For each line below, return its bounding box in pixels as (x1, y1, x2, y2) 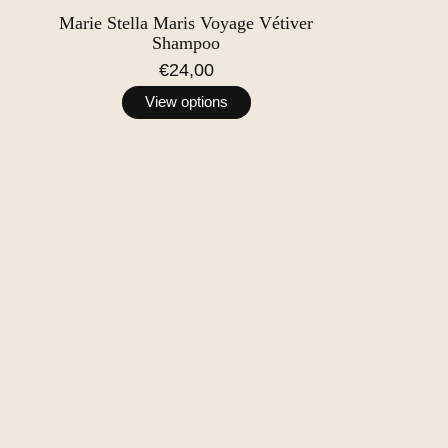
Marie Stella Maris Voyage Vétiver (59, 12, 314, 33)
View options (144, 94, 228, 111)
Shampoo (152, 32, 221, 53)
